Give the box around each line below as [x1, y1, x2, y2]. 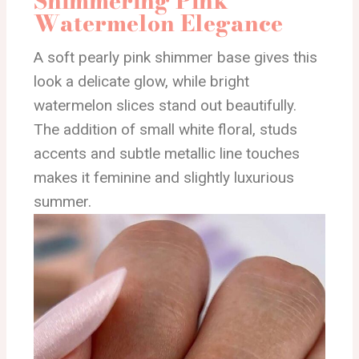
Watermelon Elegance [34, 5, 283, 40]
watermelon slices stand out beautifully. [34, 95, 296, 115]
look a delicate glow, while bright [34, 71, 249, 91]
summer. [34, 192, 91, 211]
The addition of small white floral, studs [34, 119, 297, 139]
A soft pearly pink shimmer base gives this [34, 47, 317, 67]
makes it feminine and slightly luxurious [34, 167, 294, 187]
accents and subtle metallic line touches [34, 143, 300, 163]
